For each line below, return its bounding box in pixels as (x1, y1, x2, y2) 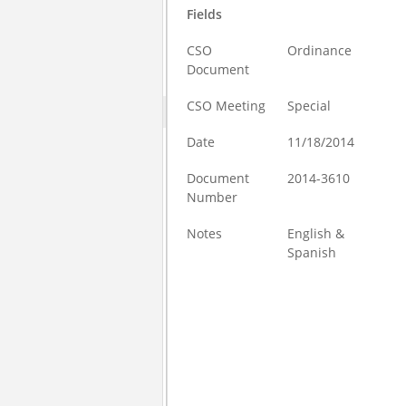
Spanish (287, 244, 337, 261)
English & (287, 225, 345, 242)
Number (187, 188, 238, 206)
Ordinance (287, 42, 353, 59)
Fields (187, 5, 223, 23)
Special (287, 97, 332, 114)
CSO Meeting (187, 97, 266, 114)
